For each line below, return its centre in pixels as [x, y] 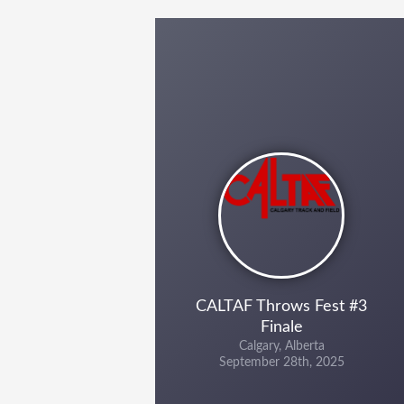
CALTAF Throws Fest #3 [281, 307]
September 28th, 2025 [281, 363]
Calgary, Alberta [281, 346]
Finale [281, 327]
